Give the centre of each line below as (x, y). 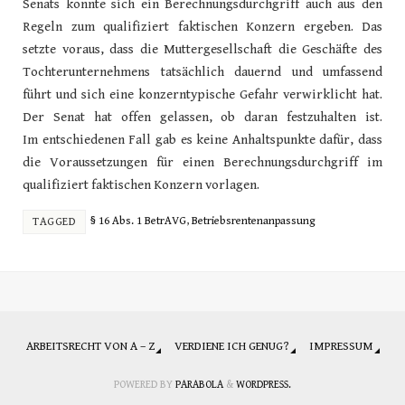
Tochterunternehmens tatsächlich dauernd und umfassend (202, 71)
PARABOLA (199, 385)
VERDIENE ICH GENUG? (232, 347)
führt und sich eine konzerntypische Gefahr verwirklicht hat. (202, 94)
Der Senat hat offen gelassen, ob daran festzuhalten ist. (202, 117)
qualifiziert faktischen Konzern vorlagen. (141, 184)
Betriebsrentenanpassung (254, 221)
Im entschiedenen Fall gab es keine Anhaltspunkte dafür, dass (202, 139)
